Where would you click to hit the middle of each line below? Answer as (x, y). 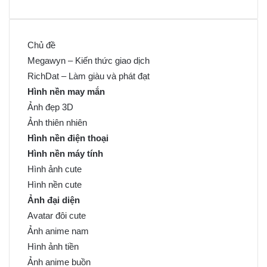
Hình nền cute (55, 184)
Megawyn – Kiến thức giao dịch (89, 60)
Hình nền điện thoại (68, 138)
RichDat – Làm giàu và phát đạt (89, 76)
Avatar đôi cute (57, 215)
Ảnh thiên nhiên (57, 122)
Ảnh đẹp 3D (50, 107)
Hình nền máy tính (65, 153)
